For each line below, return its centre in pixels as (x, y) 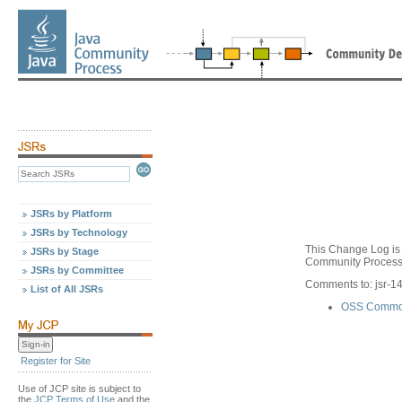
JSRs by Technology (79, 232)
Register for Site (56, 361)
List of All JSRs (67, 289)
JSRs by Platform (71, 214)
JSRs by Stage (65, 251)
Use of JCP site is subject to (79, 389)
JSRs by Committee (77, 270)
